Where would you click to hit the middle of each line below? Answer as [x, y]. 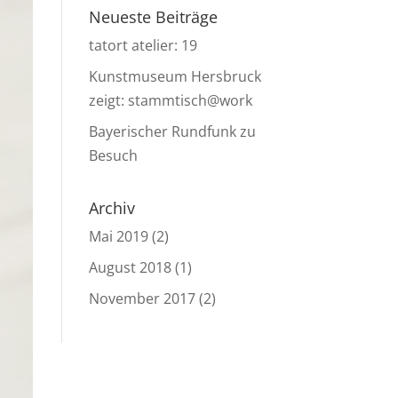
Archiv [111, 207]
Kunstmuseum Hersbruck [175, 76]
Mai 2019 [118, 236]
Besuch [113, 155]
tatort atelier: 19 [143, 45]
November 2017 [142, 298]
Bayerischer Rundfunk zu [172, 131]
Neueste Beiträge [153, 16]
